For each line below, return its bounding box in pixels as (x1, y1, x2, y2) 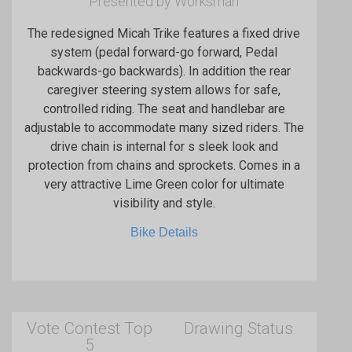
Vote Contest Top (27, 319, 153, 339)
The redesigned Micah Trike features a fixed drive (27, 25, 301, 41)
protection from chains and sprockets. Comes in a (27, 157, 300, 173)
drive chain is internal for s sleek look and (49, 138, 278, 154)
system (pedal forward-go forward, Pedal (50, 44, 278, 60)
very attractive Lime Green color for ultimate (43, 176, 284, 192)
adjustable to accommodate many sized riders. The (24, 119, 304, 135)
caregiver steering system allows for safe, (47, 82, 281, 97)
